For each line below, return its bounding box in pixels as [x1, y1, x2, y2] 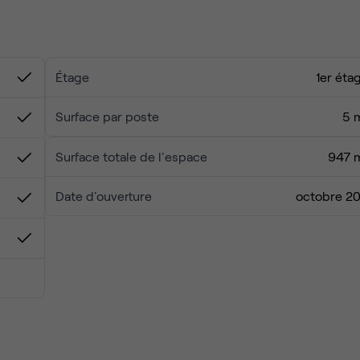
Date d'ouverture [55, 188, 152, 203]
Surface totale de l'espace [55, 149, 207, 164]
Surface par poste [55, 108, 159, 124]
